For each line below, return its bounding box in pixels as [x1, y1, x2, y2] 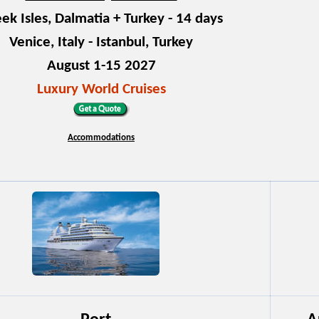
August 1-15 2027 [46, 58, 156, 73]
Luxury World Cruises [36, 81, 166, 97]
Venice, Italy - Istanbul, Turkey [9, 34, 193, 50]
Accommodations [68, 132, 135, 142]
